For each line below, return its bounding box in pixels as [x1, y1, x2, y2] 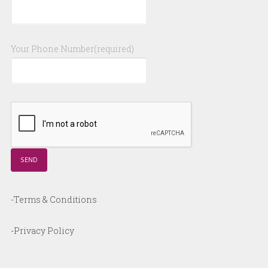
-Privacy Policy [10, 224, 74, 236]
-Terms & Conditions [10, 193, 97, 205]
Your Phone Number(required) [10, 42, 134, 54]
